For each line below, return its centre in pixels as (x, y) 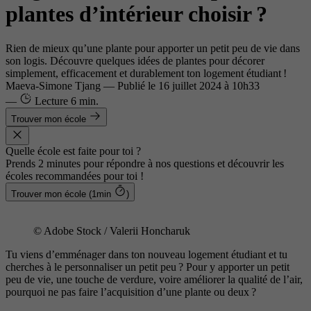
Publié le (138, 85)
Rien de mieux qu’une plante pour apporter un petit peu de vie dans (153, 48)
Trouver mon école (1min (62, 194)
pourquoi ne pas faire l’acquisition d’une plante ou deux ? (131, 292)
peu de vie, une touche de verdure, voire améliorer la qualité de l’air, (154, 279)
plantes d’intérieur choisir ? (136, 14)
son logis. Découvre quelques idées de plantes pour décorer (135, 60)
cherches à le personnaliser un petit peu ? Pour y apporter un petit (148, 267)
